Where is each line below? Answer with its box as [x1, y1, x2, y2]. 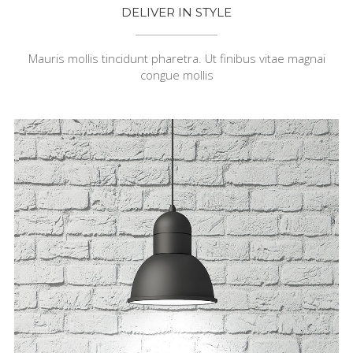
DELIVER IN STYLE [121, 4, 232, 20]
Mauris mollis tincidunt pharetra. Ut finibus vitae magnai [28, 50, 325, 66]
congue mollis [139, 66, 214, 83]
